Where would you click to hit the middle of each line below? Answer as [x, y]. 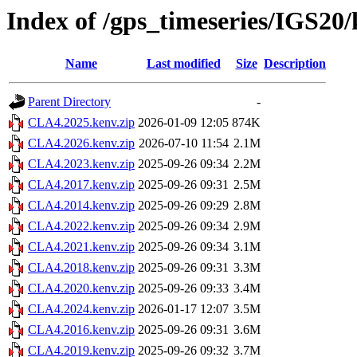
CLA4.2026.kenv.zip [81, 143]
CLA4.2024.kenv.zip [81, 309]
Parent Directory [69, 102]
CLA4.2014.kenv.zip [81, 206]
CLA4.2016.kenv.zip [81, 330]
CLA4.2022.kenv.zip [81, 226]
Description [295, 64]
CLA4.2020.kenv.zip [81, 288]
